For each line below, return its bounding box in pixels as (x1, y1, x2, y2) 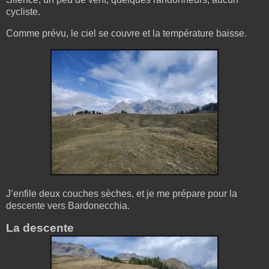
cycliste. (6, 7, 40, 17)
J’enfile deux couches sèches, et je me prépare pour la (6, 188, 237, 199)
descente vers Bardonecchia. (6, 200, 130, 211)
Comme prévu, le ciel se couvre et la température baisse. (6, 28, 247, 38)
